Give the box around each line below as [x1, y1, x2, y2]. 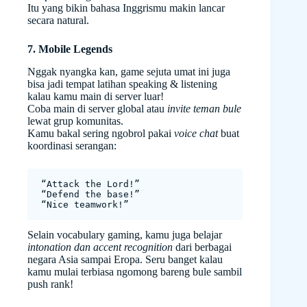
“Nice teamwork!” [41, 199, 129, 210]
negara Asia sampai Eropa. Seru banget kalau [27, 253, 223, 265]
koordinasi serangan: [27, 139, 116, 151]
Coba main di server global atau [27, 102, 167, 114]
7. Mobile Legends [27, 42, 112, 55]
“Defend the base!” [41, 188, 140, 199]
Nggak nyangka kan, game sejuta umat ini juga [27, 65, 230, 77]
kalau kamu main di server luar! [27, 90, 164, 102]
